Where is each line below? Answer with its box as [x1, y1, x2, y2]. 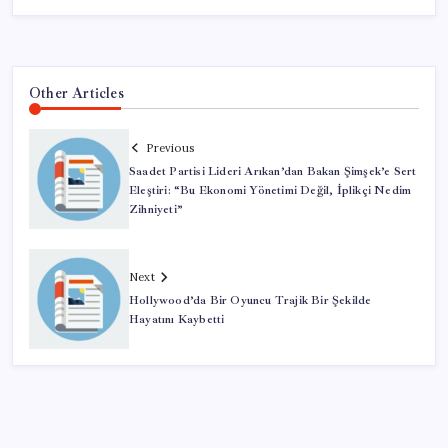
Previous [146, 140, 194, 155]
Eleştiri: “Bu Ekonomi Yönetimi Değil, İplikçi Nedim [129, 182, 412, 198]
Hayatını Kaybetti [129, 312, 225, 328]
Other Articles [29, 83, 124, 102]
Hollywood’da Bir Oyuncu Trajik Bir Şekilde [129, 293, 372, 309]
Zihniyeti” [129, 201, 184, 217]
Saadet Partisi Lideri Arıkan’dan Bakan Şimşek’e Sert [129, 163, 417, 179]
